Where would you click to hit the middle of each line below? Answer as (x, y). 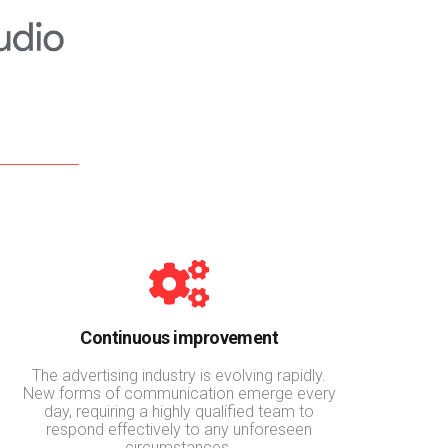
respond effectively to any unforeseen (179, 429)
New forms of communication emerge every (179, 393)
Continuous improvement (179, 337)
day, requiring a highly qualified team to (179, 411)
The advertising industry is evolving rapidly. (179, 375)
